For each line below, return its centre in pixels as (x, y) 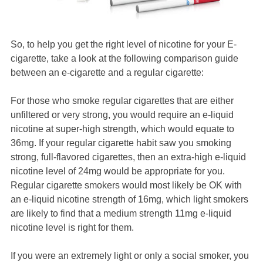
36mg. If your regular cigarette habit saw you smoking (121, 143)
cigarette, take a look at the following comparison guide (124, 58)
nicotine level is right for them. (72, 227)
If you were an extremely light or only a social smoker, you (130, 255)
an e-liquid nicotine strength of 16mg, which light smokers (129, 199)
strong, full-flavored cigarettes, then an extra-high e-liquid (128, 157)
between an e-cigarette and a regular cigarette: (107, 72)
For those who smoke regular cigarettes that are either (122, 100)
